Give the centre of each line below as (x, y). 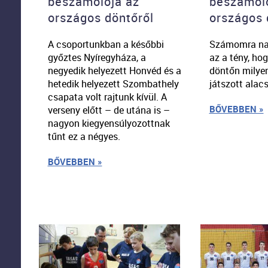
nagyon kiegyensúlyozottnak (109, 123)
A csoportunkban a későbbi (106, 44)
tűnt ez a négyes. (84, 136)
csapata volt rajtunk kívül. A (107, 97)
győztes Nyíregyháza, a (97, 57)
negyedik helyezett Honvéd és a (114, 70)
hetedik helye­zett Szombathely (113, 83)
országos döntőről (100, 17)
